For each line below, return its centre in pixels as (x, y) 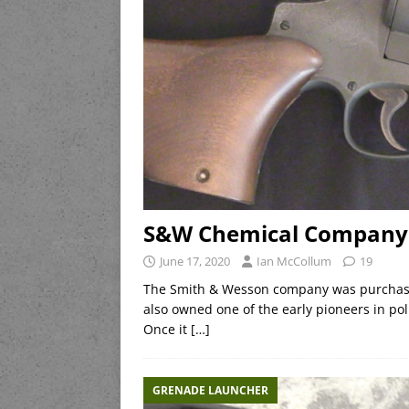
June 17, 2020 (195, 262)
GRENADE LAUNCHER (210, 391)
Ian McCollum (294, 262)
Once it (167, 330)
